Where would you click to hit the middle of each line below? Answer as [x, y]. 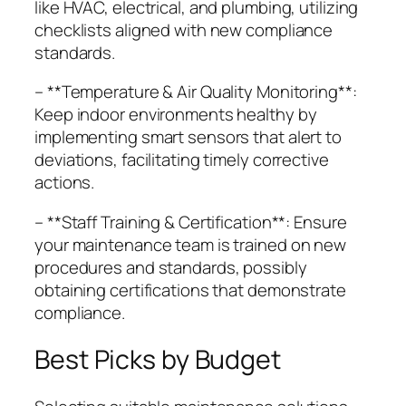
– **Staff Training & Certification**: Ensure [191, 222]
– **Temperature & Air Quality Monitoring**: [196, 92]
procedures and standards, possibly [171, 267]
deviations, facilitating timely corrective [182, 160]
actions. [65, 183]
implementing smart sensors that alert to [188, 137]
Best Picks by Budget [158, 360]
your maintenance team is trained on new [191, 244]
